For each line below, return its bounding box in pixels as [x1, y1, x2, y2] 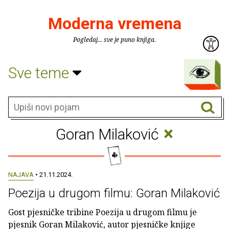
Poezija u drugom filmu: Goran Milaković [8, 186, 220, 200]
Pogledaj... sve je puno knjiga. [73, 35, 156, 44]
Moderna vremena [48, 14, 181, 33]
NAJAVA [8, 171, 34, 178]
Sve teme [8, 63, 73, 82]
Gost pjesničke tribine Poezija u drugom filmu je [8, 207, 197, 218]
